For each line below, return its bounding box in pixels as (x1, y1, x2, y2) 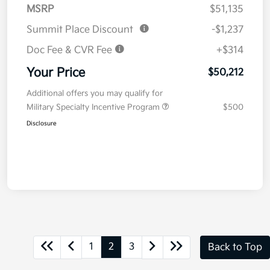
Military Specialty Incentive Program (27, 102, 162, 113)
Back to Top (208, 241, 262, 253)
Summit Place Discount (27, 24, 133, 36)
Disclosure (27, 120, 57, 128)
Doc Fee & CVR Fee (27, 45, 115, 57)
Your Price (27, 66, 85, 81)
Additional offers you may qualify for (27, 89, 163, 99)
